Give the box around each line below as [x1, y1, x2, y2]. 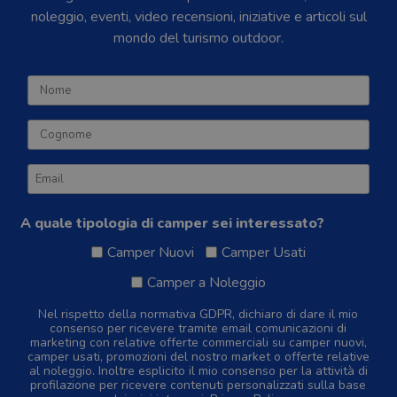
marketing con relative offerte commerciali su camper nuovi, [29, 333, 367, 351]
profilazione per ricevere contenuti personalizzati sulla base [30, 376, 367, 393]
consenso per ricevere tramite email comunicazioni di [50, 319, 347, 337]
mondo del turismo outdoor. [113, 27, 284, 48]
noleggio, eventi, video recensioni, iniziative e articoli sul [30, 6, 367, 27]
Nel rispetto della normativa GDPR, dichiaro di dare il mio [38, 305, 359, 323]
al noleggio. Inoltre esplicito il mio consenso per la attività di [28, 362, 368, 379]
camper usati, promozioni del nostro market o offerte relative [27, 347, 370, 365]
